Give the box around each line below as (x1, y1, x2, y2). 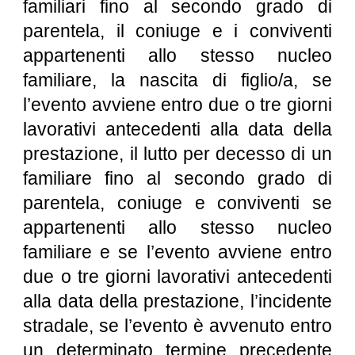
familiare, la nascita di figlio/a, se (23, 70, 332, 90)
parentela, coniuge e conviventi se (23, 193, 332, 213)
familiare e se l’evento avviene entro (23, 242, 332, 262)
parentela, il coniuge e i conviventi (23, 21, 332, 41)
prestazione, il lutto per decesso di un (23, 143, 332, 164)
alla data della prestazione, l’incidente (23, 291, 332, 311)
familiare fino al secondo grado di (23, 168, 332, 189)
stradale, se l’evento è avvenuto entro (23, 315, 332, 336)
